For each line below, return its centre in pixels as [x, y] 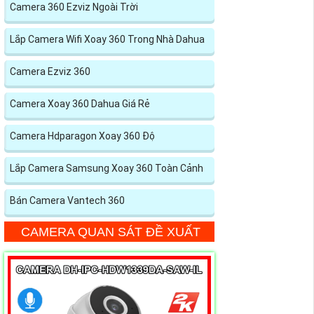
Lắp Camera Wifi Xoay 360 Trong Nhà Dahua [107, 39]
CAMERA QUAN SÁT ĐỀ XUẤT [111, 232]
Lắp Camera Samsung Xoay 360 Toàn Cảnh [107, 168]
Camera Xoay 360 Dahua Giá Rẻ [80, 103]
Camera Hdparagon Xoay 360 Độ [82, 136]
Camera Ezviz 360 [50, 71]
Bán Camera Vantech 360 [67, 200]
